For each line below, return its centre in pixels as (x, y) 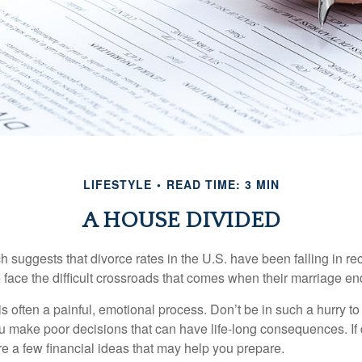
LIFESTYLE (117, 184)
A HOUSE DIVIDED (181, 220)
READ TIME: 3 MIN (223, 184)
